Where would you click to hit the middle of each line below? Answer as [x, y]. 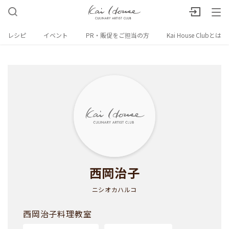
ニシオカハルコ [114, 189]
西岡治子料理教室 [58, 214]
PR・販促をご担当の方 [117, 35]
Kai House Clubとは [194, 35]
